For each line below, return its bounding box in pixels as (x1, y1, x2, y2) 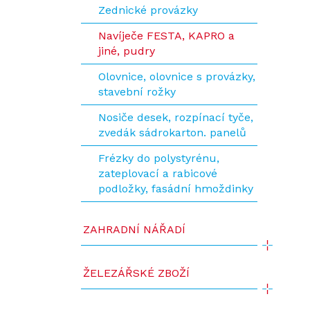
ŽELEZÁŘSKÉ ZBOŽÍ (83, 266, 190, 280)
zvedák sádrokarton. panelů (98, 126, 246, 139)
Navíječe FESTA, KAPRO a (98, 29, 235, 42)
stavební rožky (98, 85, 176, 98)
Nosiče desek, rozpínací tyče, (98, 111, 253, 124)
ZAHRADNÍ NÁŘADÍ (83, 223, 185, 236)
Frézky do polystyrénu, (98, 152, 219, 165)
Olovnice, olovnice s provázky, (98, 70, 255, 83)
